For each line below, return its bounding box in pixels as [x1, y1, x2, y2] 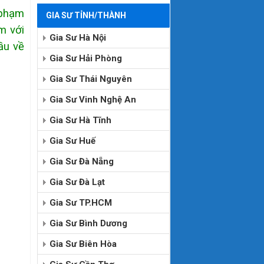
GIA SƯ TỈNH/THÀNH [45, 11, 126, 21]
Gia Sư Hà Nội [49, 32, 106, 44]
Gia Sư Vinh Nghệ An [49, 94, 136, 105]
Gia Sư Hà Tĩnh [49, 115, 111, 126]
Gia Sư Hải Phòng [49, 53, 122, 64]
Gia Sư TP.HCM [49, 197, 112, 209]
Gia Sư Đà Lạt [49, 177, 105, 188]
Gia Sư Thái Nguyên [49, 74, 132, 85]
